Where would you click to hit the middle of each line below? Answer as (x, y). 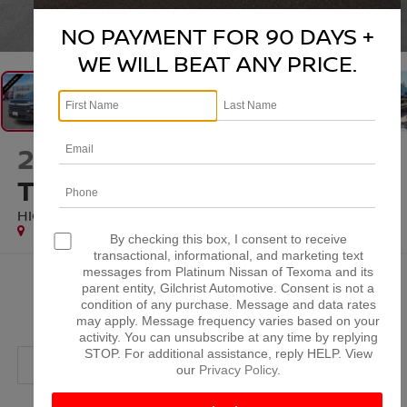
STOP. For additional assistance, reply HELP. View (228, 354)
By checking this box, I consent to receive (228, 239)
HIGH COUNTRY (72, 216)
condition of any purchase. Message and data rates (228, 305)
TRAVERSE (88, 191)
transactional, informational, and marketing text (228, 256)
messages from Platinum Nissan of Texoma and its (228, 272)
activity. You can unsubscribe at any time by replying (228, 338)
